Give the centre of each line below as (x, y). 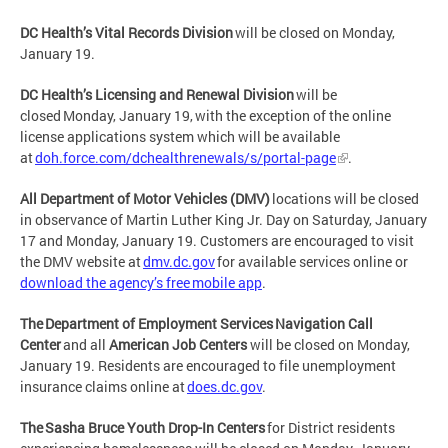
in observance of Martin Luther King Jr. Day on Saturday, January (223, 220)
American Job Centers (179, 345)
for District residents (330, 428)
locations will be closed (345, 199)
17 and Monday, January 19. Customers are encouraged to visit (217, 241)
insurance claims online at (103, 387)
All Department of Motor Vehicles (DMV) (146, 199)
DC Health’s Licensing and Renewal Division (158, 95)
